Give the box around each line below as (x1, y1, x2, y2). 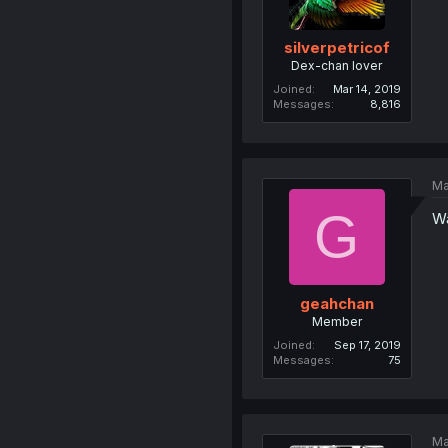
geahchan (299, 293, 374, 313)
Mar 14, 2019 (332, 82, 401, 96)
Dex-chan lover (291, 58, 383, 73)
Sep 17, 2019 (333, 337, 401, 352)
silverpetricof (283, 38, 390, 57)
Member (311, 313, 362, 329)
